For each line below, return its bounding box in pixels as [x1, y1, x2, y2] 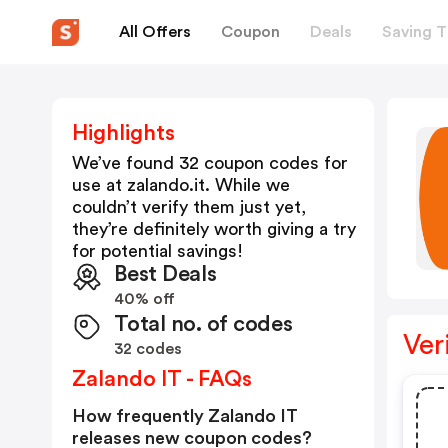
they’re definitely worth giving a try [72, 220, 356, 238]
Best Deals [114, 263, 217, 285]
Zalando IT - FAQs [72, 368, 252, 390]
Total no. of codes [114, 313, 293, 335]
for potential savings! [72, 242, 243, 260]
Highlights [72, 122, 175, 144]
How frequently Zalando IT [72, 407, 298, 425]
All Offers [119, 23, 191, 40]
